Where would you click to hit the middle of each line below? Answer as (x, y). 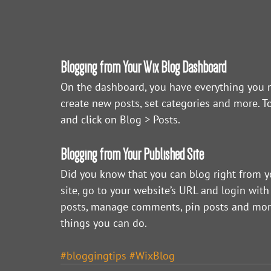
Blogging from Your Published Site (132, 155)
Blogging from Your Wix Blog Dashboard (143, 67)
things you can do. (105, 223)
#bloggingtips (93, 256)
